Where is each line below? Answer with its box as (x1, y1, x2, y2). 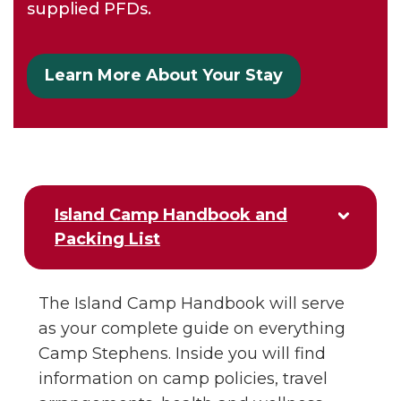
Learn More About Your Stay (45, 65, 283, 85)
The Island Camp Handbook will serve (38, 294, 345, 313)
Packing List (55, 229, 160, 249)
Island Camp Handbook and (55, 205, 287, 225)
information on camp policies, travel (38, 369, 328, 388)
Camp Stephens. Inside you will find (38, 344, 326, 363)
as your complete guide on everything (38, 319, 346, 338)
